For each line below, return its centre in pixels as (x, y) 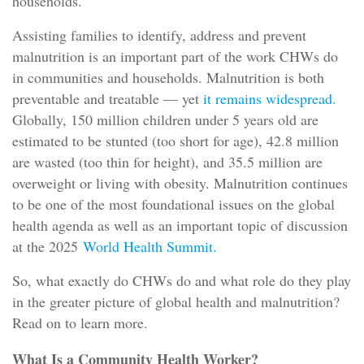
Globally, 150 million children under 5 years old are (165, 120)
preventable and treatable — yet (106, 99)
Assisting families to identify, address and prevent (159, 35)
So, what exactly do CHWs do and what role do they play (182, 281)
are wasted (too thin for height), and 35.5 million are (167, 162)
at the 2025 (48, 247)
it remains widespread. (268, 99)
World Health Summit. (150, 247)
